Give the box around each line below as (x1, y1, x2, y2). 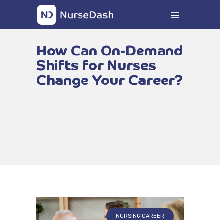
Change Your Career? (36, 74, 183, 88)
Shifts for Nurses (36, 59, 156, 73)
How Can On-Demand (36, 44, 183, 58)
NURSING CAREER (116, 213, 164, 219)
